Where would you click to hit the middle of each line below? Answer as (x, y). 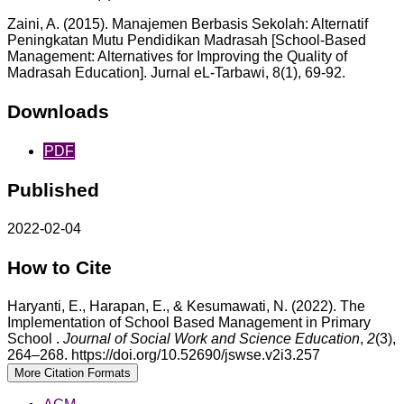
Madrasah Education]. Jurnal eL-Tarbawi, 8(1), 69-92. (176, 73)
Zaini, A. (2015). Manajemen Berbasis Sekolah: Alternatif (188, 24)
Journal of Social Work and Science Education (211, 338)
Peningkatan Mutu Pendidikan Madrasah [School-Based (187, 41)
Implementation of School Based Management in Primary (189, 322)
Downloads (58, 112)
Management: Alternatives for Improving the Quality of (177, 57)
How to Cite (60, 267)
